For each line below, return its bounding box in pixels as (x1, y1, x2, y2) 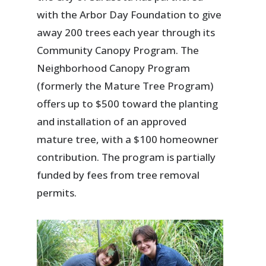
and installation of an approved (37, 115, 187, 129)
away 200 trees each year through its (37, 26, 216, 40)
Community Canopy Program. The (37, 43, 199, 58)
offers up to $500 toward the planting (37, 97, 218, 111)
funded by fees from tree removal (37, 168, 200, 182)
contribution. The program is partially (37, 150, 216, 164)
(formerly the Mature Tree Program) (37, 79, 214, 93)
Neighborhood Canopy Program (37, 61, 191, 75)
